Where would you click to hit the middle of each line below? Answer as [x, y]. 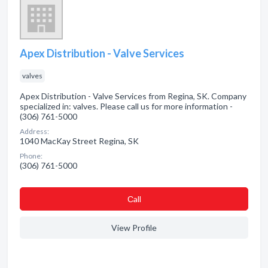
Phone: [31, 156]
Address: [34, 131]
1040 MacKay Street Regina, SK [79, 141]
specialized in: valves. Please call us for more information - [126, 106]
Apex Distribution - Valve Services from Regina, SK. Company [133, 96]
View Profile [134, 228]
